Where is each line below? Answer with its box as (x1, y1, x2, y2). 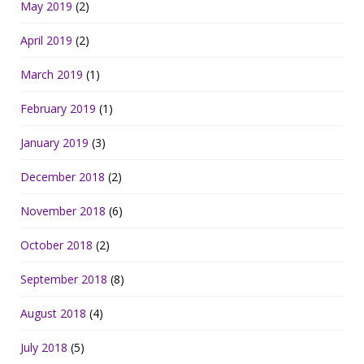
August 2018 (20, 305, 86, 321)
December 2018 (20, 168, 105, 184)
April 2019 (20, 32, 72, 48)
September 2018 (20, 271, 107, 287)
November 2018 (20, 202, 106, 219)
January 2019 (20, 134, 89, 150)
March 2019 (20, 66, 83, 82)
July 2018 (20, 339, 67, 355)
